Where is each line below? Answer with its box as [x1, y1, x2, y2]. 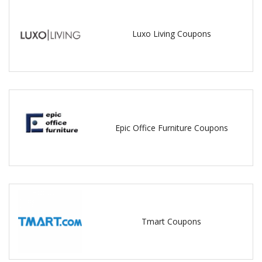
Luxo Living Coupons [132, 28, 211, 40]
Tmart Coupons [142, 216, 202, 227]
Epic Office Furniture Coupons [115, 122, 228, 133]
